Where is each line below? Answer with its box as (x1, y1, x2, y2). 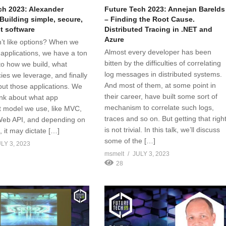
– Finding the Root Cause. (104, 15, 195, 23)
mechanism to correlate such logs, (104, 103, 214, 111)
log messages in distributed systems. (104, 70, 222, 78)
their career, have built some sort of (104, 92, 218, 100)
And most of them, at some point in (104, 81, 216, 89)
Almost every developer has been (104, 47, 212, 56)
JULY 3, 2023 (133, 150, 170, 157)
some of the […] (104, 136, 156, 145)
